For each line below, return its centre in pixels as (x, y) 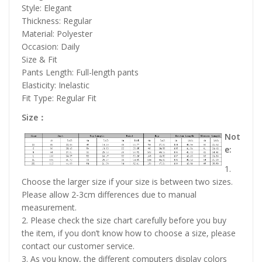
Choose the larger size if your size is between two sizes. (127, 182)
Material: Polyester (57, 33)
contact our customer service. (78, 246)
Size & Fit (39, 59)
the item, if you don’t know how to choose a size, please (129, 233)
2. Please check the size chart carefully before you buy (124, 220)
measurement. (49, 208)
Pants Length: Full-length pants (80, 72)
